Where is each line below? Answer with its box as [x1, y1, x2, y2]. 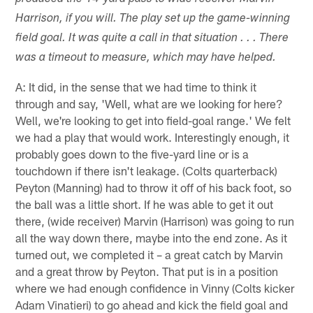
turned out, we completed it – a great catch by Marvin [15, 247, 284, 261]
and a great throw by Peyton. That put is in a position [15, 263, 279, 278]
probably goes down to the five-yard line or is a [15, 146, 249, 161]
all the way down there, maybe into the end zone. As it [15, 230, 288, 245]
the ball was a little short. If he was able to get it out [15, 196, 274, 211]
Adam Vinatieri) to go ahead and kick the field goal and [15, 297, 289, 312]
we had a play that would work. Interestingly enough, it [15, 129, 290, 144]
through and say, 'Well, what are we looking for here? [15, 96, 284, 110]
